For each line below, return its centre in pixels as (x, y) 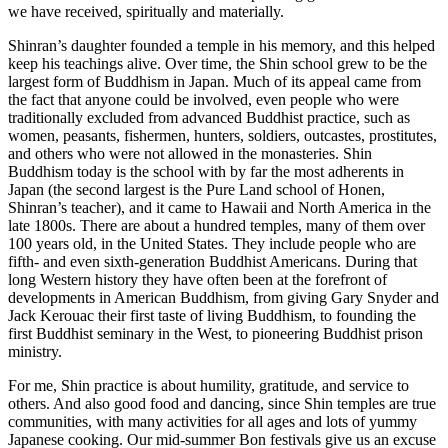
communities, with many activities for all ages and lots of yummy (212, 422)
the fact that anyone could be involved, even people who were (203, 100)
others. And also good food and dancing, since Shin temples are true (222, 404)
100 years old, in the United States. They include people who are (212, 244)
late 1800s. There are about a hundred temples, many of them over (216, 226)
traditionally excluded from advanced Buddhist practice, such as (209, 118)
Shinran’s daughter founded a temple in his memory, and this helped (221, 46)
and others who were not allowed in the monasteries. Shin (190, 154)
